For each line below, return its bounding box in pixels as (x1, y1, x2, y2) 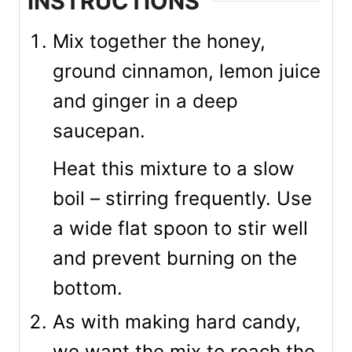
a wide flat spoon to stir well (53, 217, 308, 240)
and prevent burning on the (53, 247, 297, 269)
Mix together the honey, (53, 30, 266, 53)
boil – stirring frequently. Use (53, 187, 312, 210)
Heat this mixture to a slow (53, 157, 295, 180)
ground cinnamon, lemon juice (53, 60, 321, 82)
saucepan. (53, 119, 145, 142)
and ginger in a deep (53, 90, 238, 112)
